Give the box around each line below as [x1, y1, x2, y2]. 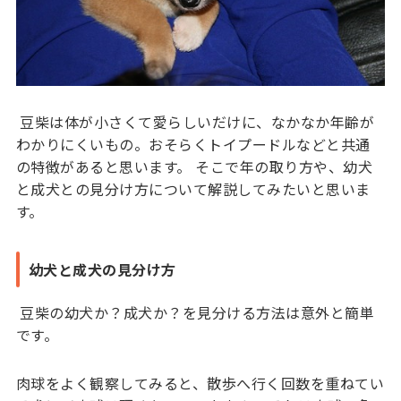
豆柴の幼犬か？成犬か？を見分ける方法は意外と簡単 [15, 302, 375, 324]
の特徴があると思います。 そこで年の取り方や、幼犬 [15, 156, 373, 178]
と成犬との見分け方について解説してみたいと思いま [15, 178, 371, 200]
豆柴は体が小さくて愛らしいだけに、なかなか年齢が [15, 111, 375, 133]
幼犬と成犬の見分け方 [28, 259, 176, 281]
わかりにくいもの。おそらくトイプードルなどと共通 [15, 133, 371, 156]
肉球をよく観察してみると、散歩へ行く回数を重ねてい [15, 372, 385, 395]
